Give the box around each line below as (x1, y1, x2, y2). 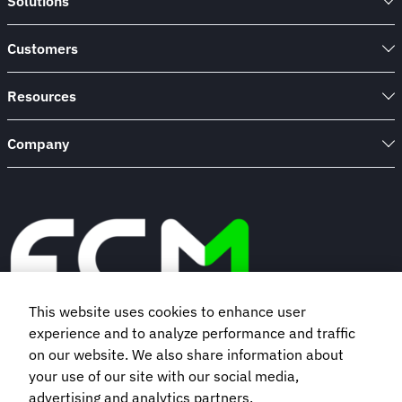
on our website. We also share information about (29, 345, 344, 364)
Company (7, 135, 69, 153)
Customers (7, 39, 78, 58)
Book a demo (86, 345, 173, 363)
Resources (7, 87, 76, 106)
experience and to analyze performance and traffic (29, 324, 355, 343)
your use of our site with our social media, (29, 367, 299, 386)
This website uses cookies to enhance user (29, 302, 306, 321)
